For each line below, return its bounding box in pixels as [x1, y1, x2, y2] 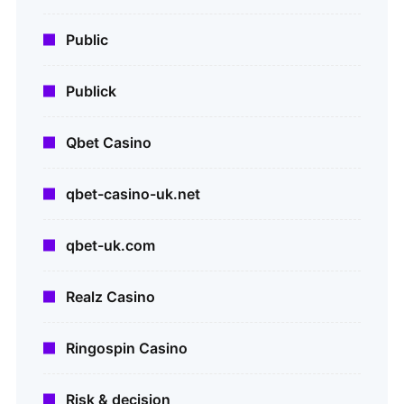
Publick [66, 82, 116, 101]
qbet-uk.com [66, 236, 155, 255]
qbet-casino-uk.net [66, 185, 200, 204]
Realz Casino [66, 288, 155, 307]
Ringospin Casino [66, 339, 188, 358]
